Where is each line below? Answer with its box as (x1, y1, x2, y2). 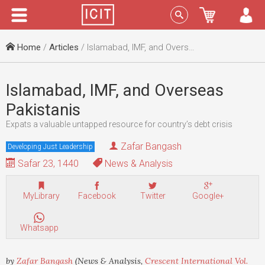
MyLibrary (23, 191, 60, 201)
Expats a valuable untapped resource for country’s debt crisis (6, 119, 232, 129)
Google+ (192, 191, 224, 201)
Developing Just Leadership (8, 142, 93, 151)
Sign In (208, 10, 232, 20)
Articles (49, 42, 79, 53)
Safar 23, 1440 (15, 158, 79, 169)
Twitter (140, 191, 166, 201)
